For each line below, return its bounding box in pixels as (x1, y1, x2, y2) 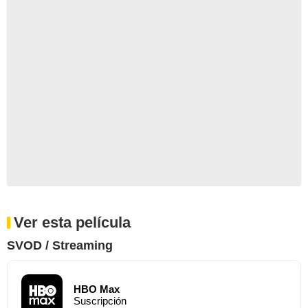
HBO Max (74, 283, 120, 295)
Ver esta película (14, 213, 131, 231)
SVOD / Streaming (7, 238, 113, 252)
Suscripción (74, 294, 126, 307)
